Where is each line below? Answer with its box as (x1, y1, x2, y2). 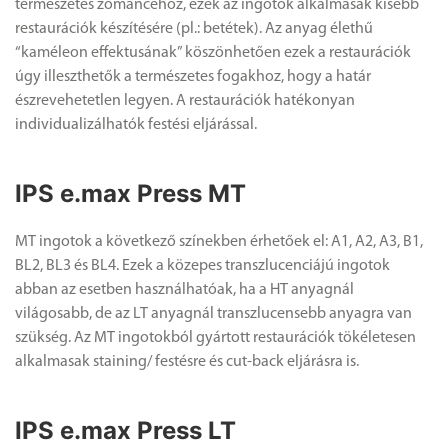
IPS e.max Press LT (15, 415, 236, 445)
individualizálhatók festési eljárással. (15, 116, 257, 133)
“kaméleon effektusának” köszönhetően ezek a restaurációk (15, 44, 411, 61)
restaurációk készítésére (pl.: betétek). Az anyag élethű (15, 20, 373, 37)
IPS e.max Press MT (15, 178, 246, 208)
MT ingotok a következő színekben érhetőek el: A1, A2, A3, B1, (15, 233, 423, 250)
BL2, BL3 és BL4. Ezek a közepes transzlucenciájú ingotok (15, 257, 390, 274)
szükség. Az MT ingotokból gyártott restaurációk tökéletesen (15, 329, 416, 346)
